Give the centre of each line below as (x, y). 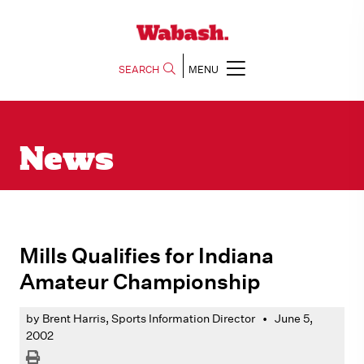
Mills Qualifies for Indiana (147, 255)
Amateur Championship (140, 281)
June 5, (294, 318)
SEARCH (139, 69)
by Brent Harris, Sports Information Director (141, 318)
